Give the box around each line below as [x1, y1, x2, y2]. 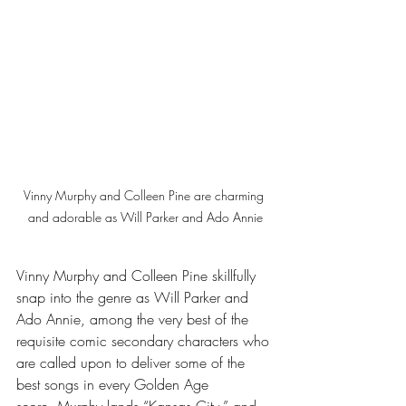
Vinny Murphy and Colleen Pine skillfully [16, 266, 260, 285]
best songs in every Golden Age [16, 374, 213, 394]
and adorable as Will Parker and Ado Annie [27, 208, 263, 226]
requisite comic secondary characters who [16, 331, 274, 351]
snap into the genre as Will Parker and [16, 287, 253, 307]
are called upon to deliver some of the [16, 353, 249, 372]
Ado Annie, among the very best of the [16, 309, 253, 329]
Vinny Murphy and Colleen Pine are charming [23, 187, 267, 204]
